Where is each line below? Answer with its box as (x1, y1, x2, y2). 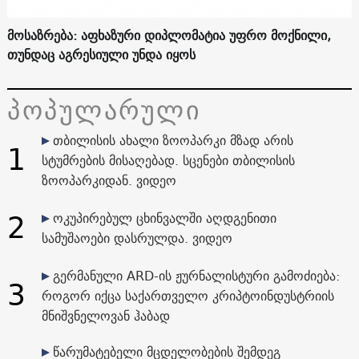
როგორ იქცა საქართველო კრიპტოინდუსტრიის (41, 284, 334, 307)
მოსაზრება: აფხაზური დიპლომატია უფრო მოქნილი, (6, 23, 331, 46)
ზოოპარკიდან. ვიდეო (41, 168, 176, 192)
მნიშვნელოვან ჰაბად (41, 304, 170, 327)
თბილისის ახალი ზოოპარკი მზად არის (52, 128, 293, 151)
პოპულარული (6, 87, 202, 131)
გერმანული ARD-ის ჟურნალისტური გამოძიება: (52, 264, 340, 287)
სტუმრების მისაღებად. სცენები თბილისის (41, 148, 295, 171)
